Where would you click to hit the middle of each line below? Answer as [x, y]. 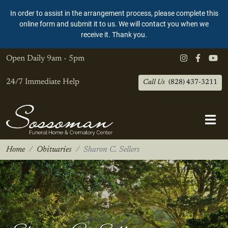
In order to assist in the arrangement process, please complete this [114, 13]
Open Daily [25, 58]
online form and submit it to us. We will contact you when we [114, 24]
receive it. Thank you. [114, 35]
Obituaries [54, 150]
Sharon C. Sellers [112, 150]
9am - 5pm [66, 58]
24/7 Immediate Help [43, 82]
